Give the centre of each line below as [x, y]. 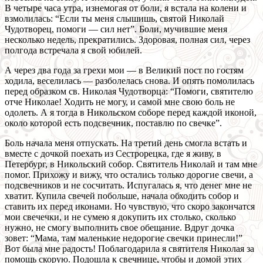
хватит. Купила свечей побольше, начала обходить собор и [122, 196]
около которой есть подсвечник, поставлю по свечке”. [113, 123]
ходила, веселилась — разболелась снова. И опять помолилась [129, 81]
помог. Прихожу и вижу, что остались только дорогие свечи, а [129, 175]
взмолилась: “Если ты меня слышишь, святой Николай [114, 19]
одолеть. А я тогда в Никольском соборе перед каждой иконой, [131, 113]
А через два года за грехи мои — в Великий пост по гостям [124, 70]
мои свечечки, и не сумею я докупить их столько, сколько [120, 217]
